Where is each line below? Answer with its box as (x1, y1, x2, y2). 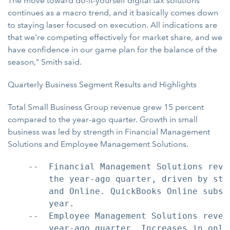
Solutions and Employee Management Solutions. (8, 139, 188, 149)
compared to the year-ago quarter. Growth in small (8, 114, 198, 124)
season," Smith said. (8, 57, 82, 67)
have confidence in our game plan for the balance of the (8, 45, 217, 54)
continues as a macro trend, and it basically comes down (8, 8, 218, 17)
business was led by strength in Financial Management (8, 127, 210, 137)
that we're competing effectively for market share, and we (8, 32, 222, 42)
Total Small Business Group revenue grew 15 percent (8, 102, 204, 112)
